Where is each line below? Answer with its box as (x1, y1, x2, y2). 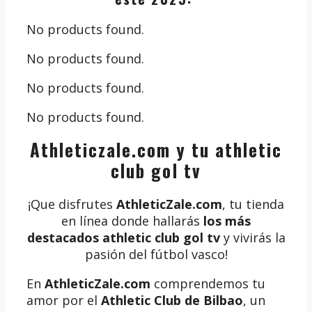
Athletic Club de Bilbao (101, 292, 243, 309)
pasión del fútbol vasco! (84, 246, 228, 263)
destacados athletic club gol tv (26, 229, 220, 247)
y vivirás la (219, 229, 286, 247)
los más (203, 212, 251, 230)
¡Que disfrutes (28, 196, 116, 213)
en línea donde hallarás (61, 212, 203, 230)
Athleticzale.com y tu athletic (29, 136, 283, 163)
